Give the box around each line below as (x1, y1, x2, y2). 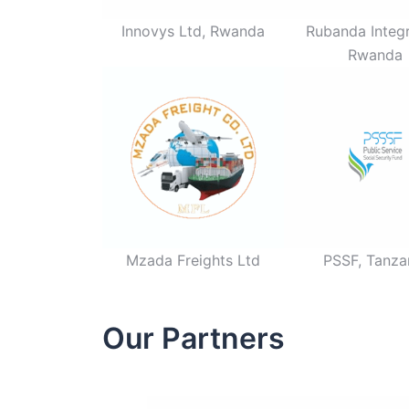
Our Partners (102, 320, 285, 357)
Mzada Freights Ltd (126, 251, 261, 270)
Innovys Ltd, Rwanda (121, 21, 266, 40)
